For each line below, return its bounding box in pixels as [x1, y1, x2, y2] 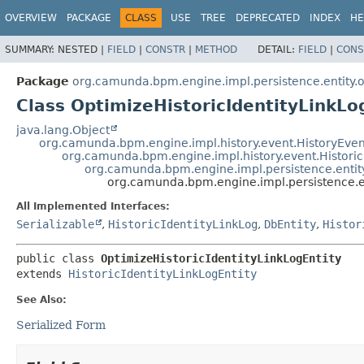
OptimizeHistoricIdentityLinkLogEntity [101, 251, 341, 265]
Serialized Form [16, 318, 106, 331]
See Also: [16, 293, 67, 305]
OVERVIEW [5, 12, 57, 24]
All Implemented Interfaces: [16, 200, 170, 212]
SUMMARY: [5, 43, 58, 55]
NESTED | [58, 43, 107, 55]
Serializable [16, 217, 94, 231]
